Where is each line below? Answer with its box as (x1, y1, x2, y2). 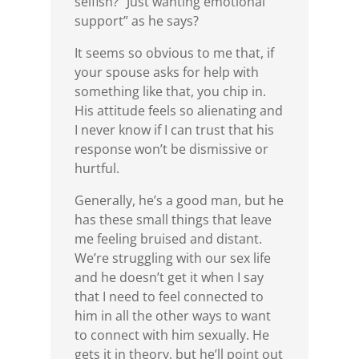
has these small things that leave (74, 211, 272, 229)
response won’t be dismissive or (74, 140, 268, 159)
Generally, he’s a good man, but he (74, 192, 284, 210)
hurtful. (74, 159, 119, 178)
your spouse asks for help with (74, 63, 259, 82)
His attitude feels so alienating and (74, 102, 283, 120)
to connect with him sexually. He (74, 326, 269, 345)
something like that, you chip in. (74, 83, 266, 101)
